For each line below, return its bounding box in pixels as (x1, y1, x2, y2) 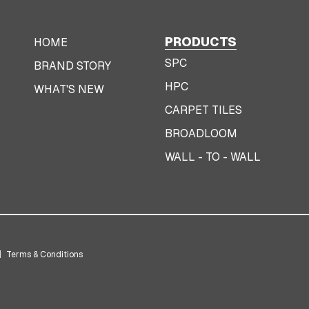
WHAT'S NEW (33, 81, 104, 97)
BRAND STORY (33, 58, 111, 73)
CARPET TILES (164, 102, 242, 117)
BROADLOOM (164, 126, 237, 141)
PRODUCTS (164, 33, 237, 50)
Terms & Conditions (6, 248, 83, 260)
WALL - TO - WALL (164, 149, 261, 164)
